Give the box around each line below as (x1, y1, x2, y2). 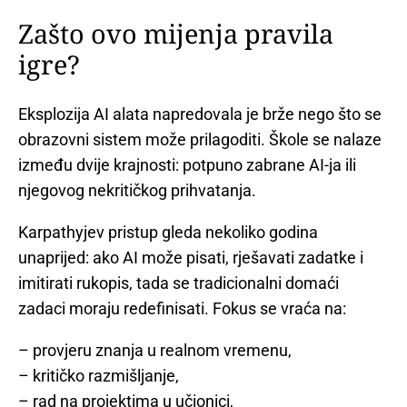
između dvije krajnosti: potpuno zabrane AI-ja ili (18, 154, 356, 174)
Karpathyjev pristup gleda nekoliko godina (18, 222, 318, 242)
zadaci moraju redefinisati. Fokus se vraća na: (18, 298, 346, 318)
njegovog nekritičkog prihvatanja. (18, 180, 256, 200)
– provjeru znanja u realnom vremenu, (18, 340, 292, 360)
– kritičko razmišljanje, (18, 365, 179, 385)
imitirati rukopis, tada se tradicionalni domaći (18, 273, 339, 293)
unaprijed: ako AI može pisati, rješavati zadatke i (18, 247, 363, 267)
